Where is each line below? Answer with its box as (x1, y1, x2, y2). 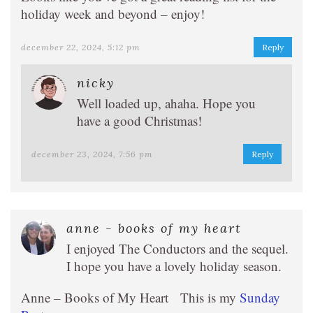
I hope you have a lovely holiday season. (66, 257, 282, 275)
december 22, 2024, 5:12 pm (21, 42, 140, 52)
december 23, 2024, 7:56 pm (31, 149, 153, 159)
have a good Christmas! (77, 112, 202, 129)
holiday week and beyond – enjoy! (21, 5, 205, 22)
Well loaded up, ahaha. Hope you (77, 94, 256, 112)
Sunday (240, 289, 280, 306)
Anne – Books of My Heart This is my (21, 289, 240, 306)
